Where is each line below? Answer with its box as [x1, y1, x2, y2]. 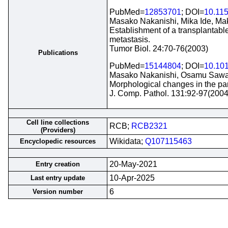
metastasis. [109, 35, 150, 44]
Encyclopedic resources [20, 137, 96, 145]
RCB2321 [131, 122, 167, 130]
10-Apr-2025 [109, 174, 155, 182]
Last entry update [31, 174, 85, 182]
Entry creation [36, 160, 80, 168]
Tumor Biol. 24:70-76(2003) [109, 44, 208, 53]
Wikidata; [109, 137, 145, 146]
